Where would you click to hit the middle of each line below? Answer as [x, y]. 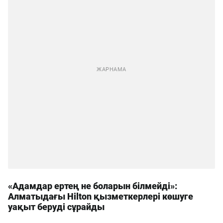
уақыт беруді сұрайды [56, 207]
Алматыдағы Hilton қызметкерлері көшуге [101, 196]
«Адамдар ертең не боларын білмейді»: [93, 186]
